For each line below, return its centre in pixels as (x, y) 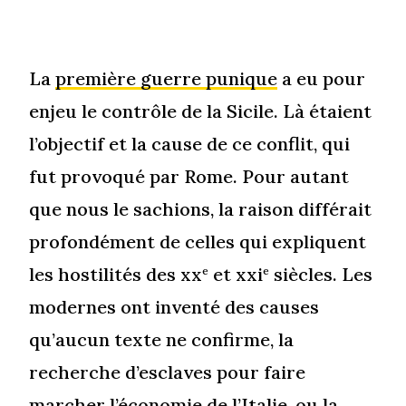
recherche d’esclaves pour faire (168, 372)
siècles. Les (321, 275)
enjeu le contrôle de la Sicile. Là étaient (201, 111)
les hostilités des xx (116, 275)
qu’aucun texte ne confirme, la (162, 340)
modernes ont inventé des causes (174, 307)
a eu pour (322, 79)
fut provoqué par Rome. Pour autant (189, 177)
